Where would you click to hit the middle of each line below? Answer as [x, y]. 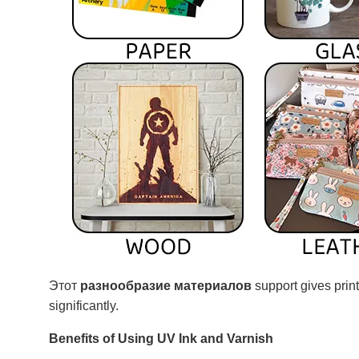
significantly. [83, 306]
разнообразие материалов [165, 286]
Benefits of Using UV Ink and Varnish [161, 339]
